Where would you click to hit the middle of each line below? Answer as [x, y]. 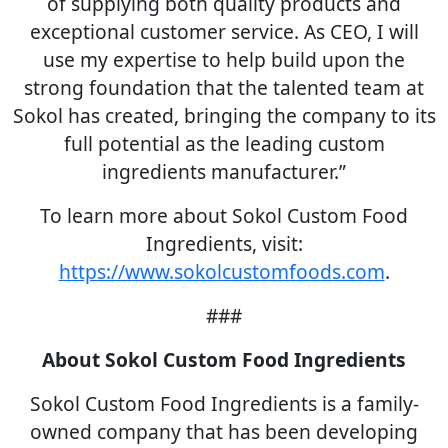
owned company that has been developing [224, 431]
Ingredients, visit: [224, 243]
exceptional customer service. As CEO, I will [224, 31]
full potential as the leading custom [224, 143]
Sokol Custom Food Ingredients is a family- [224, 403]
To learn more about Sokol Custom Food [224, 215]
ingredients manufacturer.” [224, 171]
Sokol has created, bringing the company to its [224, 115]
